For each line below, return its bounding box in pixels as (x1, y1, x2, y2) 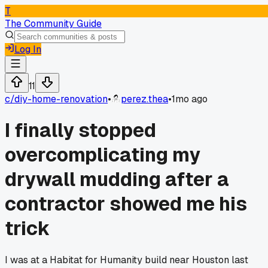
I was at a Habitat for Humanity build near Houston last (5, 253, 248, 266)
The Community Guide (5, 17, 102, 30)
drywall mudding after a (5, 167, 229, 192)
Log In (14, 43, 41, 56)
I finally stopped (5, 118, 156, 143)
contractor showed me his (5, 191, 247, 217)
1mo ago (172, 93, 208, 105)
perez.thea (121, 93, 168, 105)
